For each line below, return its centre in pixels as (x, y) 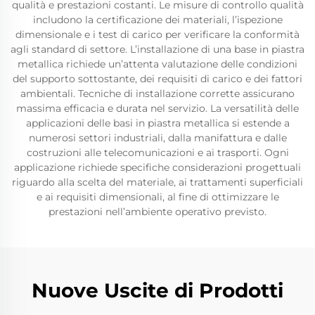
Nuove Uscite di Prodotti (157, 290)
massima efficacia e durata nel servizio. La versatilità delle (157, 108)
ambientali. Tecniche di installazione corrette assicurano (157, 94)
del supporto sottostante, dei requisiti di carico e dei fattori (157, 79)
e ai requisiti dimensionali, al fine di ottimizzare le (157, 197)
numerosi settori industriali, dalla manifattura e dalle (157, 138)
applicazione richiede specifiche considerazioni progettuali (157, 167)
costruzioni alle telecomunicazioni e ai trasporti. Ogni (157, 153)
